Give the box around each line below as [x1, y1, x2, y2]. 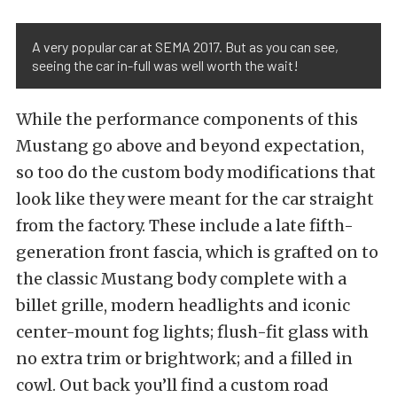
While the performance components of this [16, 109, 358, 130]
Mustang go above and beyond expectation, [16, 136, 364, 157]
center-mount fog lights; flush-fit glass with [16, 322, 369, 343]
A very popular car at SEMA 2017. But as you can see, [32, 38, 339, 56]
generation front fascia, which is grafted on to [16, 242, 378, 263]
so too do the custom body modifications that [16, 162, 376, 183]
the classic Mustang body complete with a [16, 269, 346, 290]
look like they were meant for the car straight [16, 189, 374, 210]
